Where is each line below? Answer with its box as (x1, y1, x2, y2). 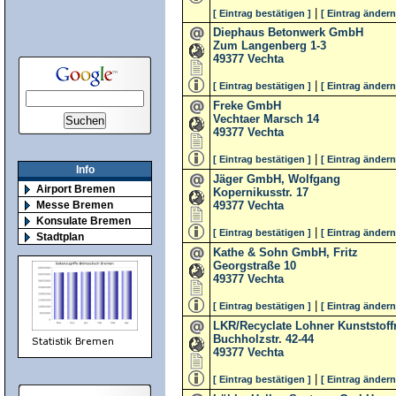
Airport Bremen (36, 183, 115, 195)
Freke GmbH (213, 99, 281, 112)
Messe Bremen (36, 199, 113, 211)
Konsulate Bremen (36, 215, 131, 227)
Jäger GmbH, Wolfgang (213, 172, 340, 186)
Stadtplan (36, 231, 84, 243)
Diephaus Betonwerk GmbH (213, 26, 363, 39)
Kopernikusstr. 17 (213, 186, 308, 199)
